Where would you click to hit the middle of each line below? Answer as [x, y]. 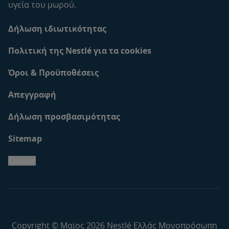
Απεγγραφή [32, 94]
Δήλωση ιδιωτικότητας [57, 28]
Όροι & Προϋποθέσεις [53, 72]
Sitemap [25, 138]
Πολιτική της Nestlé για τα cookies [80, 50]
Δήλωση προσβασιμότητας [64, 116]
